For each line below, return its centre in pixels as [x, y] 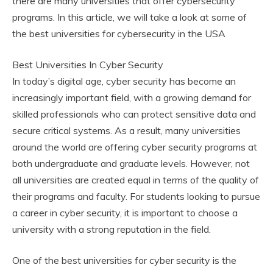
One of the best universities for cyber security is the [124, 261]
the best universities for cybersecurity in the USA [119, 34]
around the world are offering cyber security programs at [135, 147]
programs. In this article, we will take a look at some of [129, 17]
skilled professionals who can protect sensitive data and [134, 114]
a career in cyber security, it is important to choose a [125, 213]
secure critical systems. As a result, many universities [126, 131]
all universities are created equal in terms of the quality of [136, 180]
